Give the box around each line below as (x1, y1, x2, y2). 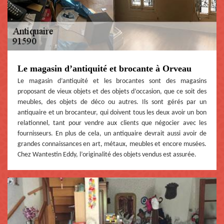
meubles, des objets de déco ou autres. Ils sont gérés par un (17, 98, 206, 106)
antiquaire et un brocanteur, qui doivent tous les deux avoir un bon (17, 109, 206, 117)
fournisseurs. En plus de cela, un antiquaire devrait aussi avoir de (17, 130, 206, 138)
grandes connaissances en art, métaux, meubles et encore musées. (17, 140, 206, 148)
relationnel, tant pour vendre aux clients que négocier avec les (17, 119, 206, 127)
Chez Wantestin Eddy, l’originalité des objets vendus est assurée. (17, 151, 196, 159)
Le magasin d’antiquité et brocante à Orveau (17, 63, 191, 74)
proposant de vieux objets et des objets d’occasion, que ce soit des (17, 88, 206, 96)
